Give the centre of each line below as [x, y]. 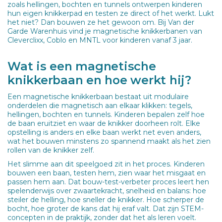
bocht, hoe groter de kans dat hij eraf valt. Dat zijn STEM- [106, 208]
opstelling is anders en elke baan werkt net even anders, [104, 132]
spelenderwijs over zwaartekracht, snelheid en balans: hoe [107, 191]
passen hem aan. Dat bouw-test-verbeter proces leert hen [108, 182]
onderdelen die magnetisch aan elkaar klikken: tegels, [100, 105]
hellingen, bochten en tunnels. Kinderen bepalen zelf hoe [106, 114]
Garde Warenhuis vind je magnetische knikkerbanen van [105, 31]
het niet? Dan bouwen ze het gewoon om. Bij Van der [101, 22]
